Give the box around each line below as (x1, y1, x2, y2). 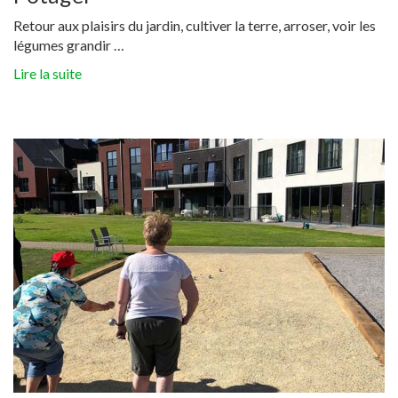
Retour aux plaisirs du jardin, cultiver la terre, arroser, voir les (13, 17, 376, 35)
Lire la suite (13, 65, 82, 83)
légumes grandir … (13, 36, 124, 54)
